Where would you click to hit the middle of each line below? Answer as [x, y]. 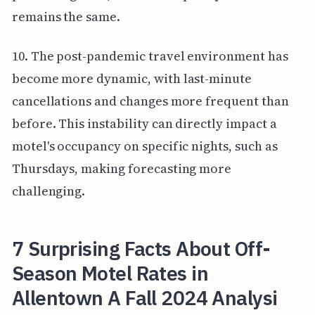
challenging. [49, 191]
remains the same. [66, 16]
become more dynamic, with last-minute [132, 78]
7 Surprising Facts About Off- [141, 248]
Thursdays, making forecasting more [122, 168]
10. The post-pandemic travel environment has [150, 56]
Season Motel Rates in [110, 273]
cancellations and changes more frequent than [150, 101]
